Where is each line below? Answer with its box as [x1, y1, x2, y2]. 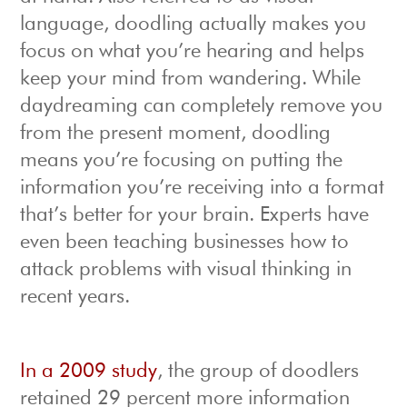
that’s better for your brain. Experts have [20, 205, 370, 226]
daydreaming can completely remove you [20, 96, 383, 117]
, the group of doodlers [157, 362, 360, 382]
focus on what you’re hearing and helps [20, 42, 365, 63]
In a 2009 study [20, 362, 158, 382]
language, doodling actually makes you [20, 15, 367, 35]
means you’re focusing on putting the [20, 151, 343, 172]
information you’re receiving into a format [20, 178, 385, 199]
